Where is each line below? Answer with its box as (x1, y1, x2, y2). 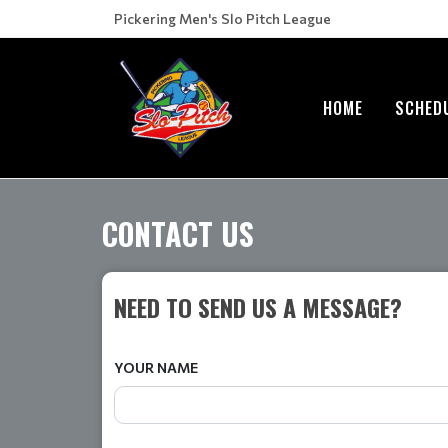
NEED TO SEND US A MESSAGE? (114, 288, 402, 325)
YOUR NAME (114, 358, 198, 376)
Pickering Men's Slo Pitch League (114, 10, 331, 27)
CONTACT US (102, 210, 254, 256)
